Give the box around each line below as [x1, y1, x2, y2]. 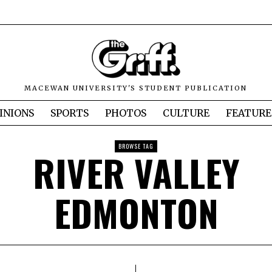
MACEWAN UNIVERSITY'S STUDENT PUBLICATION [24, 84, 248, 93]
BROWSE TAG [118, 141, 154, 151]
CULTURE [163, 107, 209, 120]
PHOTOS [105, 107, 146, 120]
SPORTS [50, 107, 89, 120]
